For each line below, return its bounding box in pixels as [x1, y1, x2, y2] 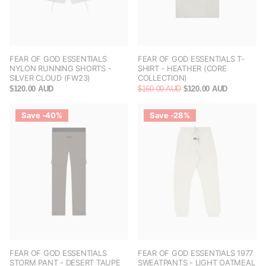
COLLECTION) [138, 73, 188, 83]
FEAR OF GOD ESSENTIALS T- [138, 54, 245, 64]
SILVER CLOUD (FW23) [9, 73, 91, 83]
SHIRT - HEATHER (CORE [138, 64, 227, 74]
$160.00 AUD [138, 84, 182, 94]
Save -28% [150, 110, 190, 121]
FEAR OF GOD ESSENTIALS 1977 [138, 248, 253, 258]
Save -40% [21, 110, 62, 121]
